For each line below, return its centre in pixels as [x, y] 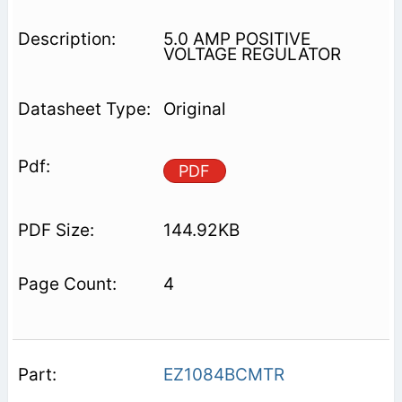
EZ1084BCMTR [223, 374]
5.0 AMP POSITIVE [236, 39]
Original [194, 109]
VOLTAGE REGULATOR [252, 54]
